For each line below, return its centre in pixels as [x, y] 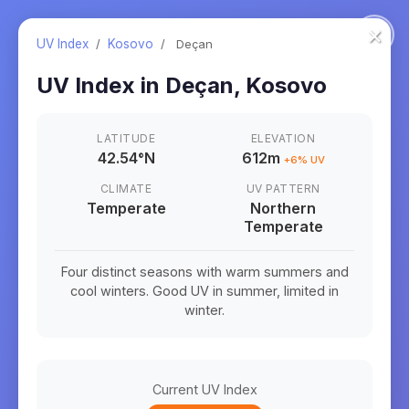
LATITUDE [126, 138]
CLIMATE [126, 189]
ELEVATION [283, 138]
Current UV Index [204, 389]
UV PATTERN [283, 189]
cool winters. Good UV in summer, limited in [204, 291]
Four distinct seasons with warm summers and [204, 272]
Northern [283, 208]
